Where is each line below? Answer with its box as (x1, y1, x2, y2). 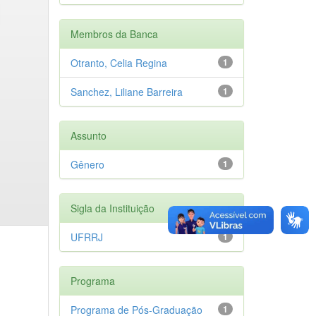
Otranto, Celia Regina (70, 55, 167, 70)
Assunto (70, 128, 107, 142)
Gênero (70, 157, 104, 171)
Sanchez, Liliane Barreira (70, 84, 183, 99)
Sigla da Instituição (70, 200, 154, 215)
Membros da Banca (70, 26, 158, 41)
